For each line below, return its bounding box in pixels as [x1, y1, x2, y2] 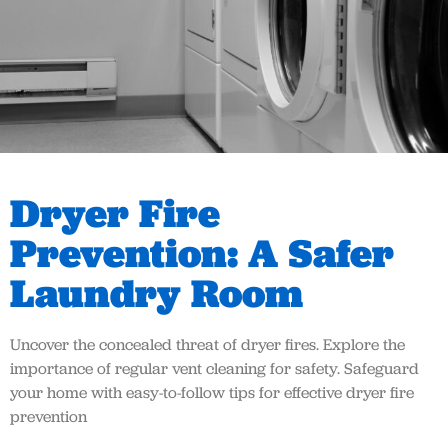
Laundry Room [10, 267, 303, 320]
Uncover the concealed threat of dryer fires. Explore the [10, 334, 405, 356]
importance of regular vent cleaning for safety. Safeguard [10, 358, 419, 380]
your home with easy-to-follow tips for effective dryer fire [10, 382, 414, 404]
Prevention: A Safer [10, 227, 394, 280]
